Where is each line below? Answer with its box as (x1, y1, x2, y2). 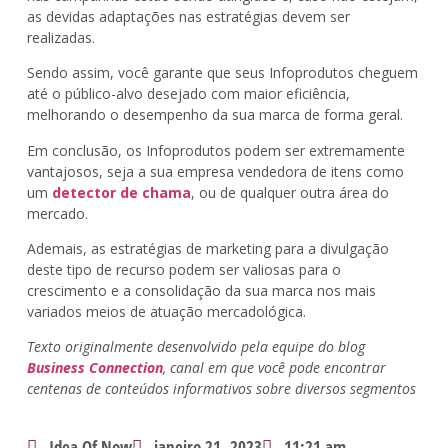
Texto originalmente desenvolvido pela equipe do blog (26, 337, 365, 357)
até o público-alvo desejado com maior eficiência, (26, 84, 350, 104)
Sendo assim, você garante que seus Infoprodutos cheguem (26, 63, 418, 83)
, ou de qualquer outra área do (190, 182, 389, 202)
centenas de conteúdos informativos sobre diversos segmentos (26, 379, 416, 399)
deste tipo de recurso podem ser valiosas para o (26, 260, 341, 280)
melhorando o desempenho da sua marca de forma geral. (26, 105, 403, 125)
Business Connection (26, 358, 163, 378)
